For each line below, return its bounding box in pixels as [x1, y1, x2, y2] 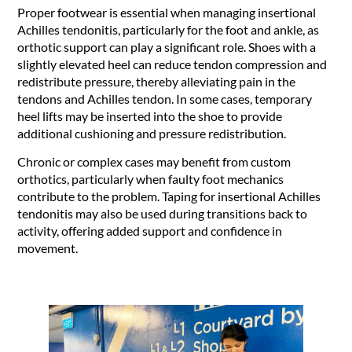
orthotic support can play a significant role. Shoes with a [17, 39, 317, 54]
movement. [17, 240, 79, 256]
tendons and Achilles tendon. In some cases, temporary [17, 91, 313, 106]
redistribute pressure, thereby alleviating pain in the [17, 74, 296, 89]
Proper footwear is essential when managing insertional [17, 5, 317, 20]
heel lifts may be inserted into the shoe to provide [17, 108, 283, 123]
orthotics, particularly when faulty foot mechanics [17, 171, 284, 187]
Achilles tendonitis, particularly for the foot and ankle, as [17, 22, 320, 37]
